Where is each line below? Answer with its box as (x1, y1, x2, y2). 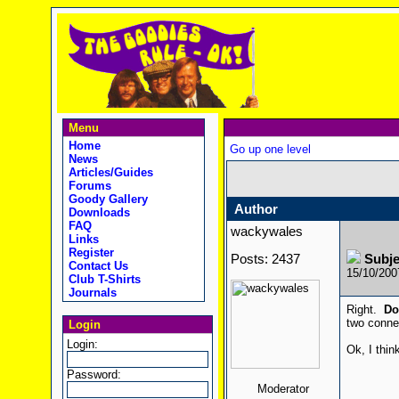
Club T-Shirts (64, 273, 141, 286)
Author (233, 202, 278, 216)
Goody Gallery (64, 192, 148, 206)
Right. (346, 303, 384, 316)
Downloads (64, 206, 130, 219)
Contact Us (64, 259, 128, 273)
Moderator (256, 382, 309, 395)
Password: (66, 368, 121, 381)
